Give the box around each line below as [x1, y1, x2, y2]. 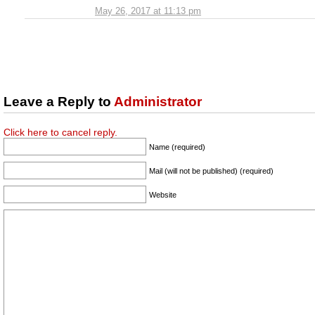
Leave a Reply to [4, 94, 114, 109]
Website [149, 190, 176, 199]
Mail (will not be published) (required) [149, 166, 274, 175]
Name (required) [149, 142, 205, 151]
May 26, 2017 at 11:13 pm [95, 5, 201, 16]
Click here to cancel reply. [4, 127, 117, 138]
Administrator [114, 94, 202, 109]
